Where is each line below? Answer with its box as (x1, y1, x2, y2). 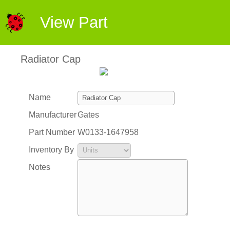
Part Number (28, 128, 75, 137)
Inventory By (28, 145, 74, 154)
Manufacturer (28, 110, 76, 119)
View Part (40, 13, 108, 31)
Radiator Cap (21, 53, 81, 65)
